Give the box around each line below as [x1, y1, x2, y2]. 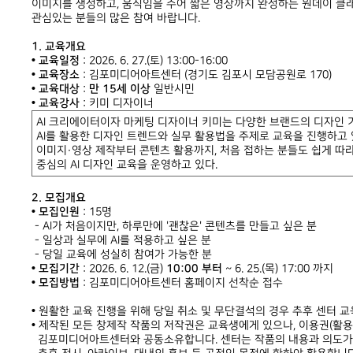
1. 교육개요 [32, 40, 86, 54]
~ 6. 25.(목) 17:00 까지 [222, 262, 336, 276]
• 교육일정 [32, 54, 80, 68]
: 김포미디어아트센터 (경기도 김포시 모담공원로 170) [80, 69, 332, 82]
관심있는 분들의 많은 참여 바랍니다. [32, 12, 200, 25]
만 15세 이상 [89, 83, 150, 96]
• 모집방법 [32, 277, 80, 290]
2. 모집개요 [32, 191, 86, 205]
